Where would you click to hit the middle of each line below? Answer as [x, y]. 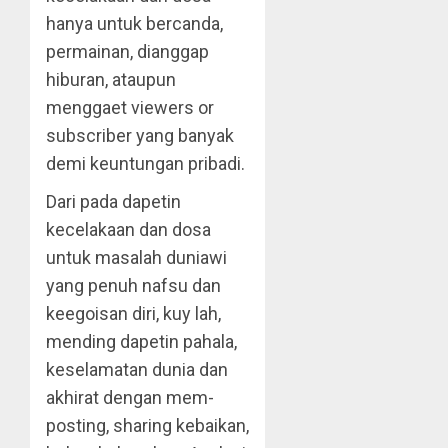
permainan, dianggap [127, 51]
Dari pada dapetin [113, 201]
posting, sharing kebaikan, [147, 425]
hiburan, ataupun [111, 79]
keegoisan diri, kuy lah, [133, 313]
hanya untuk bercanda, [134, 23]
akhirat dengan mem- [130, 397]
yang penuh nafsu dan [133, 285]
